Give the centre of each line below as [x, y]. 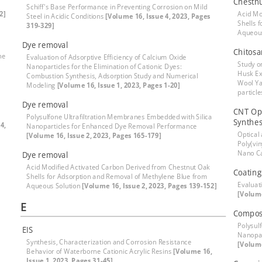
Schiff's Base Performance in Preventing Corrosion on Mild [117, 7]
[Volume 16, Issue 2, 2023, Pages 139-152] [149, 186]
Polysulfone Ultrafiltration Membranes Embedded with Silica [119, 117]
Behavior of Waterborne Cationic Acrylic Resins [100, 251]
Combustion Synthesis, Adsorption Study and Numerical [112, 76]
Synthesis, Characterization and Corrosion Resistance [109, 242]
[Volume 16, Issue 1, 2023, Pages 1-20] [118, 85]
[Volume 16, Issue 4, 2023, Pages [158, 16]
